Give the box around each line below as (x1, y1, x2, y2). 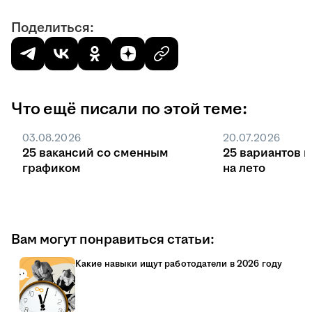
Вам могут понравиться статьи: (11, 230, 214, 250)
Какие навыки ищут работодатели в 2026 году (75, 258, 283, 271)
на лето (223, 160, 265, 178)
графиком (22, 160, 81, 178)
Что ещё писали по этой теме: (11, 97, 247, 122)
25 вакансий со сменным (22, 145, 169, 162)
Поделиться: (11, 18, 94, 38)
